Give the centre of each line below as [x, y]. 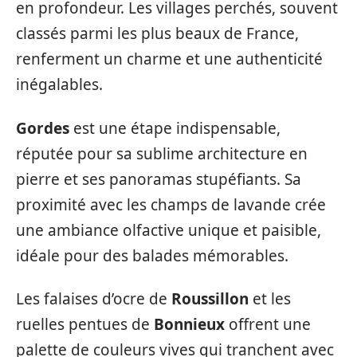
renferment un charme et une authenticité [169, 59]
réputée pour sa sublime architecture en [162, 153]
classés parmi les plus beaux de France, [157, 33]
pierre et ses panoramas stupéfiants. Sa [159, 179]
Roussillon [210, 299]
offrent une [268, 324]
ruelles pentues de [85, 324]
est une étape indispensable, [175, 128]
